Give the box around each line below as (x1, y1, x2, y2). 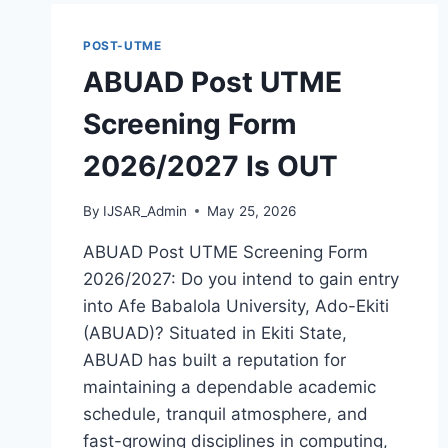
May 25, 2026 (207, 202, 297, 219)
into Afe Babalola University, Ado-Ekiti (83, 295, 389, 316)
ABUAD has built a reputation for (83, 349, 346, 370)
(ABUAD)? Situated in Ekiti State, (83, 322, 347, 343)
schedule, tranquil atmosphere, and (83, 403, 368, 424)
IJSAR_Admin (103, 202, 188, 219)
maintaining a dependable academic (83, 376, 376, 397)
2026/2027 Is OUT (83, 149, 338, 183)
